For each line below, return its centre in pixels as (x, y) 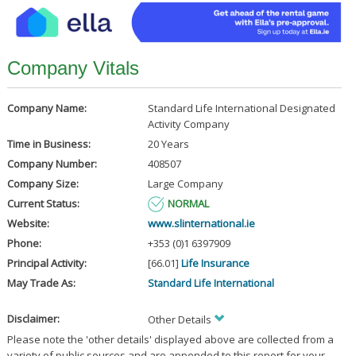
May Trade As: (41, 283)
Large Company (185, 184)
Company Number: (52, 164)
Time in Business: (48, 144)
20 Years (168, 144)
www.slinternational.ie (201, 224)
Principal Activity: (46, 263)
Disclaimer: (33, 319)
